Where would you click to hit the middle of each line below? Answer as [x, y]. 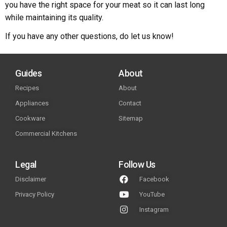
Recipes [27, 88]
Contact [130, 103]
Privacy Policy [35, 195]
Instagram [154, 210]
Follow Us [137, 165]
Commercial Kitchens [46, 134]
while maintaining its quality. [54, 18]
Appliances [32, 103]
